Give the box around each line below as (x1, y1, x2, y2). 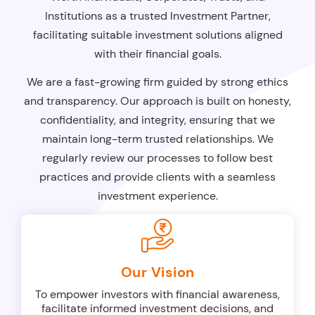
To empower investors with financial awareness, (35, 286, 280, 302)
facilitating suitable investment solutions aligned (32, 27, 283, 42)
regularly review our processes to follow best (42, 150, 273, 165)
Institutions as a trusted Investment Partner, (44, 8, 271, 23)
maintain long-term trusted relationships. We (41, 131, 274, 146)
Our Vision (120, 262, 195, 281)
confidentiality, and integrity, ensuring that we (40, 112, 275, 127)
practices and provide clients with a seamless (39, 169, 276, 184)
